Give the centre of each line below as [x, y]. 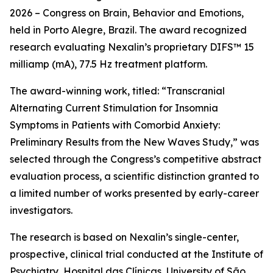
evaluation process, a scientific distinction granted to [134, 176]
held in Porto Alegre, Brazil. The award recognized [128, 30]
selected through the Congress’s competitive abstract [136, 159]
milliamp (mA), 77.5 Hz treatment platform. [108, 64]
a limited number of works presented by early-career [134, 193]
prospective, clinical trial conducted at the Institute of [136, 254]
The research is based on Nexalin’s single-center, [124, 237]
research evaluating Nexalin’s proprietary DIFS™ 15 [132, 47]
